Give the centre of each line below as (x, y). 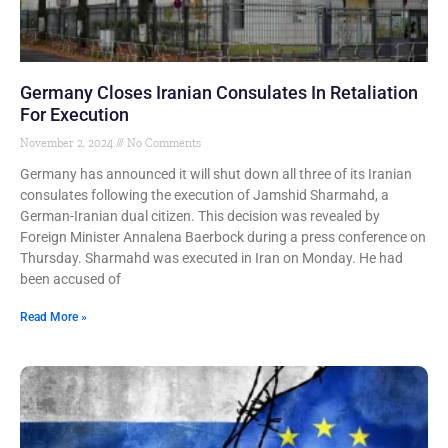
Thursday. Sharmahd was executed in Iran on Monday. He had (211, 258)
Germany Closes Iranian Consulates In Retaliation (219, 92)
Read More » (53, 317)
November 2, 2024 (68, 143)
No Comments (162, 143)
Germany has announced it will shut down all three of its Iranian (216, 174)
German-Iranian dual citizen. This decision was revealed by (200, 216)
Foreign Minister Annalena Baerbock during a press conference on (223, 237)
